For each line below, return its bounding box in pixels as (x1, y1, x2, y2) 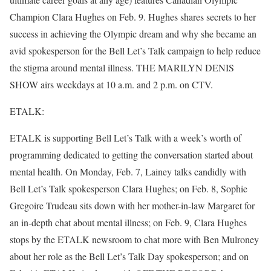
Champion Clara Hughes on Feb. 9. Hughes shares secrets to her (10, 10, 256, 23)
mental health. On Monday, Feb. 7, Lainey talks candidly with (10, 165, 246, 178)
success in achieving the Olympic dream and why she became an (10, 27, 256, 40)
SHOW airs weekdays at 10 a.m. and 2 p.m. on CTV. (10, 78, 213, 91)
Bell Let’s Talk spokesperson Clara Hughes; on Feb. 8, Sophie (10, 182, 247, 195)
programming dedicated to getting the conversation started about (10, 148, 253, 161)
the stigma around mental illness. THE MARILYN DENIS (10, 61, 234, 74)
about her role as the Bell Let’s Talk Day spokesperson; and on (10, 250, 249, 263)
